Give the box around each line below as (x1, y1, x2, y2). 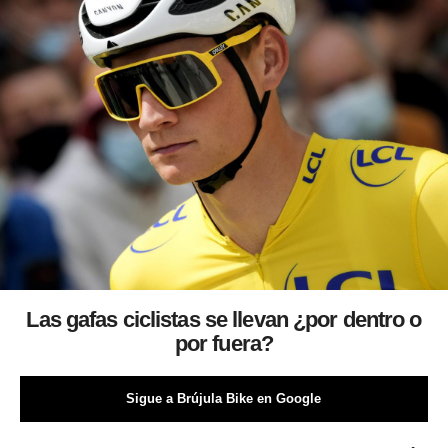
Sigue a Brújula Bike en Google (126, 390, 322, 406)
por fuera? (174, 330, 274, 356)
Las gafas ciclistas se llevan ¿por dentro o (26, 306, 422, 332)
